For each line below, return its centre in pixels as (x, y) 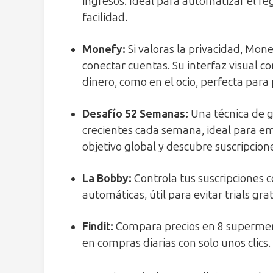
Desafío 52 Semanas (134, 114)
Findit (96, 226)
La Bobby (105, 178)
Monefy (102, 49)
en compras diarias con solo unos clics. (176, 243)
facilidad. (105, 17)
